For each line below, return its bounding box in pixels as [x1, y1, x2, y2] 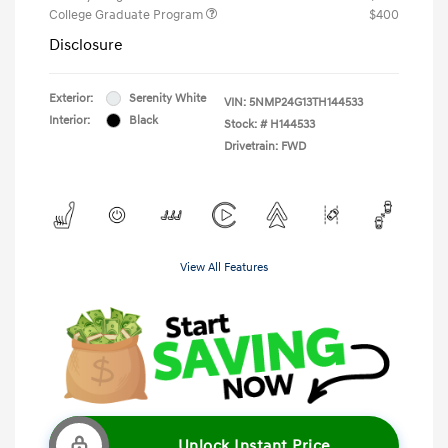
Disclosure [49, 34, 123, 55]
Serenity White [129, 90, 206, 106]
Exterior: [49, 90, 93, 106]
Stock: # [224, 116, 267, 132]
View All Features [180, 259, 268, 275]
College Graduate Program [49, 6, 206, 23]
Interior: [49, 112, 90, 128]
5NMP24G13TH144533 [249, 94, 363, 110]
